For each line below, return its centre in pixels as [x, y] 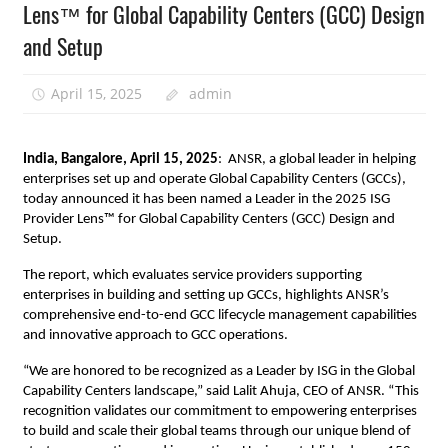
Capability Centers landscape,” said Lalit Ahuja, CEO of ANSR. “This [220, 392]
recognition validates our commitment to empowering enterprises [219, 412]
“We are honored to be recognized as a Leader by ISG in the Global [218, 372]
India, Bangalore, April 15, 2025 [120, 160]
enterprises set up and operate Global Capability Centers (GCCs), [214, 180]
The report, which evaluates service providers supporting [192, 276]
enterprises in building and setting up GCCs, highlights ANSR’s [205, 296]
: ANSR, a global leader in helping [316, 160]
